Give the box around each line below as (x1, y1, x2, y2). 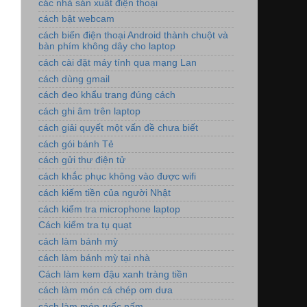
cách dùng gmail (38, 73, 110, 84)
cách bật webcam (38, 14, 114, 25)
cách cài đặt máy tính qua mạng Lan (38, 57, 197, 68)
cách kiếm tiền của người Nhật (38, 187, 171, 198)
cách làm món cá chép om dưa (38, 285, 173, 296)
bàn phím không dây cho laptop (38, 41, 175, 52)
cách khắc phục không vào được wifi (38, 171, 196, 182)
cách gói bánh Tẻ (38, 138, 114, 149)
